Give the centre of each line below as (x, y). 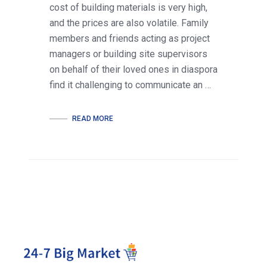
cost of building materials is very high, (128, 8)
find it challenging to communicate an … (130, 85)
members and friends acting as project (130, 39)
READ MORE (92, 119)
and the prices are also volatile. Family (129, 23)
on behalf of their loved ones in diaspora (133, 70)
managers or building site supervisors (128, 54)
